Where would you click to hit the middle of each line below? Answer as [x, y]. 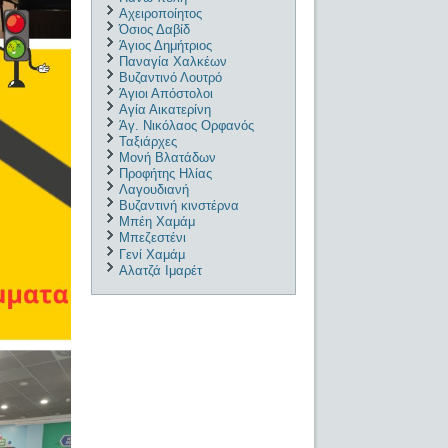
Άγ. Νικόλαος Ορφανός [187, 126]
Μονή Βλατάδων [168, 158]
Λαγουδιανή [154, 190]
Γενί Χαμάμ [152, 254]
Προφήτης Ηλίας [166, 174]
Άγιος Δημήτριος [166, 45]
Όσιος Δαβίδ [155, 29]
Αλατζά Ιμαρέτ [161, 270]
